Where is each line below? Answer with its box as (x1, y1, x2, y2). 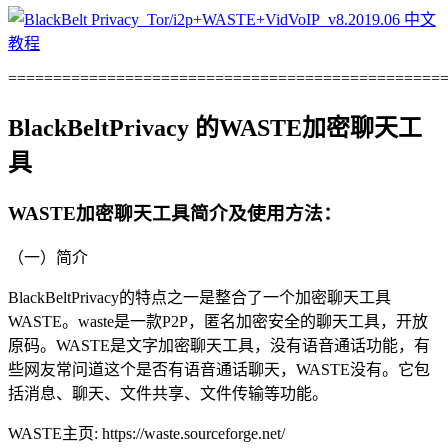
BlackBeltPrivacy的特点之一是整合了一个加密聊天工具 (8, 288, 391, 306)
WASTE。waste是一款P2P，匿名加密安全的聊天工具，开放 (8, 312, 428, 330)
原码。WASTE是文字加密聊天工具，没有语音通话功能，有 (8, 336, 430, 354)
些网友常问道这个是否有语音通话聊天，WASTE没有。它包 (8, 360, 430, 378)
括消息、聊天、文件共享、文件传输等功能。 (8, 384, 328, 402)
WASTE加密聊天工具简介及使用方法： (8, 202, 342, 224)
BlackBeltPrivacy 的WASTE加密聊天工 (8, 115, 422, 142)
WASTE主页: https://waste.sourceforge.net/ (8, 424, 285, 442)
